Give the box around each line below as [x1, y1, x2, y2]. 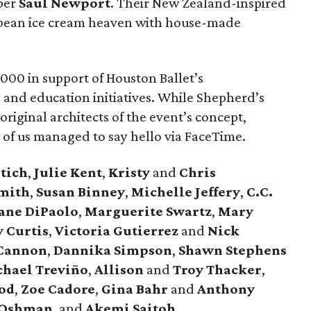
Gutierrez [113, 222, 179, 239]
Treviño [35, 261, 89, 278]
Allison [94, 261, 144, 278]
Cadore [48, 280, 96, 297]
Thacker [206, 261, 262, 278]
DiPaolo [25, 203, 79, 219]
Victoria [55, 222, 111, 239]
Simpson [114, 242, 173, 258]
